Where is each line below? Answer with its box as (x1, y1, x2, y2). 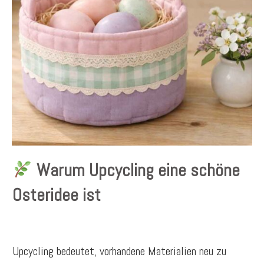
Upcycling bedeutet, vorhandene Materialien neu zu (12, 243, 226, 259)
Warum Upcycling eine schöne (32, 159, 240, 181)
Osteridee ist (12, 184, 101, 206)
